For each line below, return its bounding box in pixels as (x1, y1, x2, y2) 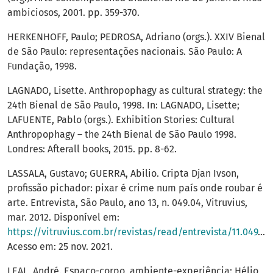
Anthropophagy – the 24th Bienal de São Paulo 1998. (7, 129, 236, 141)
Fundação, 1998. (7, 60, 77, 73)
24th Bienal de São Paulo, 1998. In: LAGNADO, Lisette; (7, 99, 239, 112)
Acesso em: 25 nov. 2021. (7, 241, 113, 253)
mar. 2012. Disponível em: (7, 211, 119, 224)
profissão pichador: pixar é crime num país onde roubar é (7, 182, 263, 194)
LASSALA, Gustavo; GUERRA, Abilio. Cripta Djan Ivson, (7, 168, 239, 180)
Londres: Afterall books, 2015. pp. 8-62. (7, 143, 177, 155)
